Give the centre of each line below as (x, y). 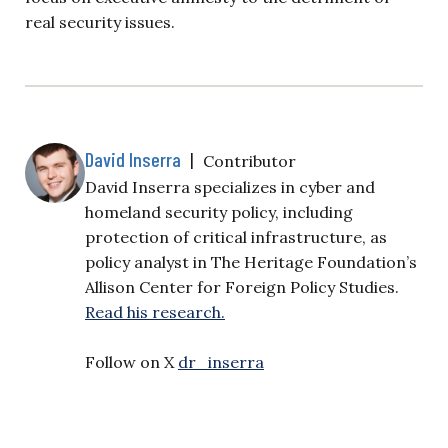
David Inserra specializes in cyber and (230, 187)
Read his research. (155, 312)
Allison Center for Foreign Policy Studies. (242, 287)
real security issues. (100, 22)
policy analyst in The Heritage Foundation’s (251, 262)
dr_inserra (221, 362)
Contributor (249, 161)
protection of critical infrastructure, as (236, 237)
